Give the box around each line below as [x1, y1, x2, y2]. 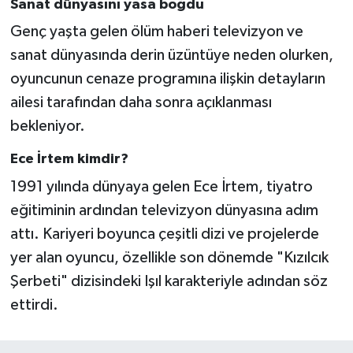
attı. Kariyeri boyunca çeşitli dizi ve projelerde [9, 225, 319, 242]
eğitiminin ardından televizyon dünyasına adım [9, 202, 318, 218]
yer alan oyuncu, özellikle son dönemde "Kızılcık [9, 249, 329, 266]
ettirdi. [9, 296, 58, 313]
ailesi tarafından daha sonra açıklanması [9, 95, 272, 111]
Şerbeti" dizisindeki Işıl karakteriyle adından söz [9, 273, 328, 289]
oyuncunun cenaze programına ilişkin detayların [9, 71, 325, 87]
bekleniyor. [9, 118, 85, 135]
